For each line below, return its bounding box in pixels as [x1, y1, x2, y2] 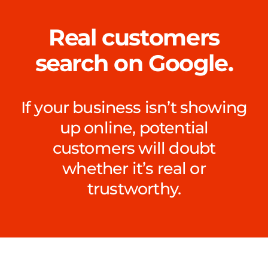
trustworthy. [87, 178, 181, 199]
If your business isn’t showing [20, 97, 248, 117]
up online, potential [59, 117, 209, 138]
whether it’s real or [62, 158, 206, 178]
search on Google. [35, 48, 233, 77]
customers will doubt [52, 138, 216, 158]
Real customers [48, 23, 220, 51]
